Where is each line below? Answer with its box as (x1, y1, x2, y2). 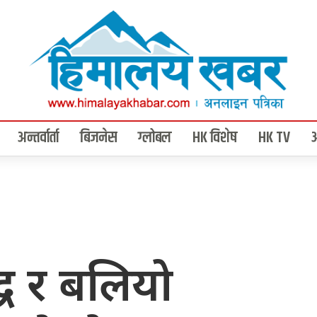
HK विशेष (192, 126, 237, 151)
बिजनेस (80, 126, 117, 151)
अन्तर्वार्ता (18, 126, 59, 151)
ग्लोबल (138, 126, 171, 151)
